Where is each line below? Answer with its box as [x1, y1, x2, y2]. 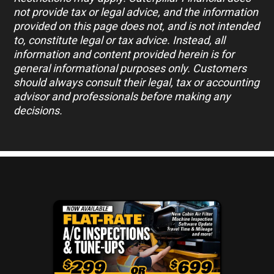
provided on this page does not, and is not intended [13, 19, 260, 32]
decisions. [13, 103, 63, 117]
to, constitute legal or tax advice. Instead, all [13, 33, 226, 46]
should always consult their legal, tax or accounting [13, 75, 260, 89]
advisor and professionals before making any [13, 89, 231, 103]
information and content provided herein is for [13, 47, 235, 61]
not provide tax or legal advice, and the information [13, 5, 259, 18]
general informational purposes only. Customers [13, 61, 247, 75]
